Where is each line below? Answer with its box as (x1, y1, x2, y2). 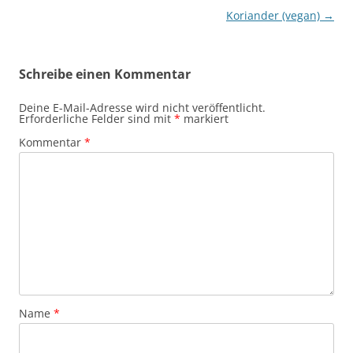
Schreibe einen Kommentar (19, 65, 191, 84)
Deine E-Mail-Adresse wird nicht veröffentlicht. (19, 100, 266, 116)
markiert (180, 111, 229, 127)
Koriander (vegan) (226, 8, 323, 24)
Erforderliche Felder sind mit (19, 111, 174, 127)
